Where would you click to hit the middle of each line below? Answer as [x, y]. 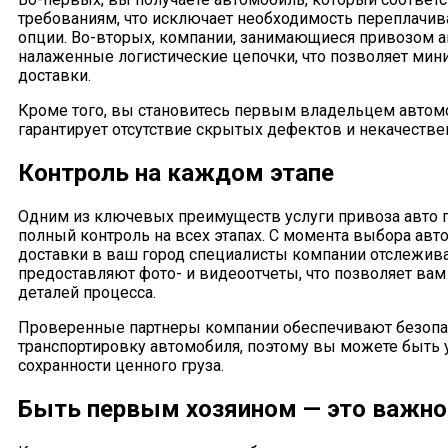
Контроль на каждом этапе [176, 173]
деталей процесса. [87, 293]
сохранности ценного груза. [121, 366]
